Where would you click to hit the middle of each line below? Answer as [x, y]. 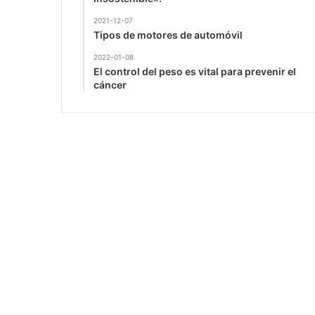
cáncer [110, 84]
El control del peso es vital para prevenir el [195, 71]
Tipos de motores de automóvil [168, 34]
